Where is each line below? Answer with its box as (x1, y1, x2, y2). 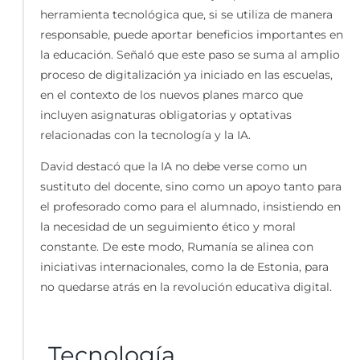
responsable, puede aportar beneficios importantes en (40, 27, 343, 43)
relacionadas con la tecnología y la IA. (40, 128, 251, 143)
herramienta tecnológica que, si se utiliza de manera (40, 7, 333, 22)
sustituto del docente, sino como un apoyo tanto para (40, 179, 342, 194)
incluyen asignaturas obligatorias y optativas (40, 108, 292, 123)
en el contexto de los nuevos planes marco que (40, 88, 303, 103)
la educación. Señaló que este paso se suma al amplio (40, 47, 340, 63)
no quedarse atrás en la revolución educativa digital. (40, 280, 332, 295)
